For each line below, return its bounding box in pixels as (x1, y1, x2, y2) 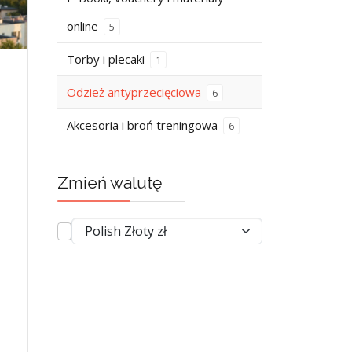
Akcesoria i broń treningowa (67, 117, 221, 133)
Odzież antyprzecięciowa (67, 84, 204, 100)
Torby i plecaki (67, 51, 148, 67)
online (67, 18, 101, 34)
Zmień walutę (57, 173, 162, 192)
